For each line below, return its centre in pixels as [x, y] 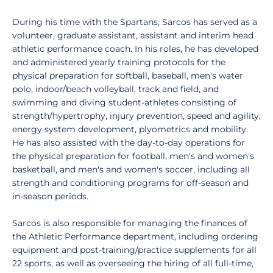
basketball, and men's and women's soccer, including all [131, 169]
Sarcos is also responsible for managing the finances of [130, 223]
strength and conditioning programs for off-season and [130, 183]
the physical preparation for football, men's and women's [133, 156]
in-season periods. [50, 196]
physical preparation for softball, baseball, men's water [128, 76]
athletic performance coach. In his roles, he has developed [135, 49]
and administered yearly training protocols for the [119, 62]
